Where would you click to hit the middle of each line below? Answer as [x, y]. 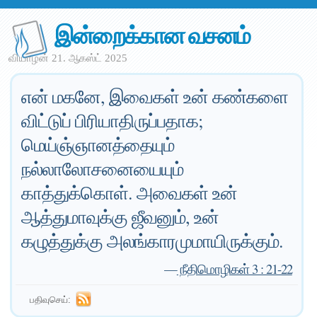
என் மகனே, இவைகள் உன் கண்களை [155, 96]
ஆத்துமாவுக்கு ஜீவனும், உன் [120, 217]
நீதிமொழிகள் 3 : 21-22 [234, 269]
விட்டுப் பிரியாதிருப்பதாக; [112, 120]
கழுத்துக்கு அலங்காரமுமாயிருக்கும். [152, 241]
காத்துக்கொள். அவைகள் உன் [129, 192]
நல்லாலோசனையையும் [103, 168]
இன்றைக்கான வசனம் [152, 34]
